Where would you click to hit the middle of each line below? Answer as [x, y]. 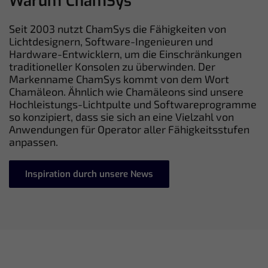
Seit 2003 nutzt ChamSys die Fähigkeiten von [118, 28]
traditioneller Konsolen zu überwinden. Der [112, 66]
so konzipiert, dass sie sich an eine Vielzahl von [121, 116]
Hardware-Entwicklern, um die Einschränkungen [125, 54]
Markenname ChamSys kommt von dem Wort [119, 79]
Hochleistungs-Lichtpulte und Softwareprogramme [133, 104]
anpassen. [33, 141]
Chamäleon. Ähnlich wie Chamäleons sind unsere [126, 91]
